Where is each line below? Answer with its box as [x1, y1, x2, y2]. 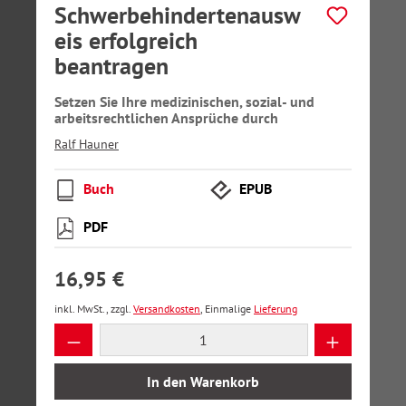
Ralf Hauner [54, 136, 119, 152]
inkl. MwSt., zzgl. [54, 302, 133, 315]
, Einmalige [200, 302, 254, 315]
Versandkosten [133, 302, 200, 315]
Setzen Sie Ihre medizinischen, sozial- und [54, 92, 314, 111]
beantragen [54, 51, 169, 81]
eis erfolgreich [54, 25, 198, 55]
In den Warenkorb [147, 372, 259, 391]
